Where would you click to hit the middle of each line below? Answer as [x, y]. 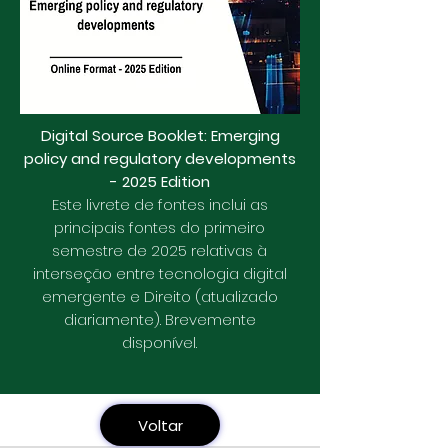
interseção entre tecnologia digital [159, 273]
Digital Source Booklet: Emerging [160, 135]
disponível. [159, 342]
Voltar [160, 425]
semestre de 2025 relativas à [159, 250]
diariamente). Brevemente [159, 319]
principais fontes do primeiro [159, 227]
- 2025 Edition [160, 181]
